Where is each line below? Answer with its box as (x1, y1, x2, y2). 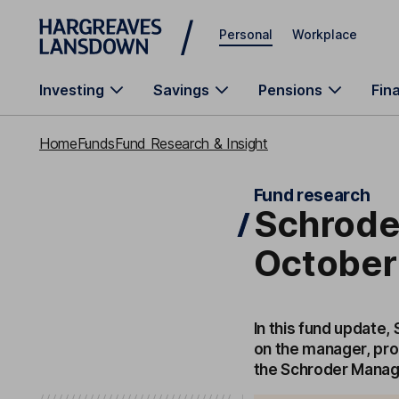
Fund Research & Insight (115, 134, 268, 152)
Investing (39, 81, 104, 99)
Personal (219, 26, 273, 42)
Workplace (292, 26, 357, 42)
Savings (153, 81, 209, 99)
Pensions (258, 81, 322, 99)
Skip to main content (39, 14, 167, 29)
